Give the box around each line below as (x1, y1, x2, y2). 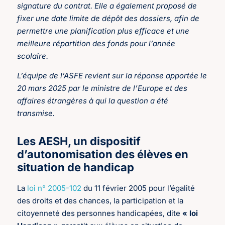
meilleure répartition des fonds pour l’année (17, 38, 176, 48)
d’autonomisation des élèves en (17, 147, 189, 161)
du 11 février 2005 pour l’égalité (81, 183, 195, 193)
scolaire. (17, 51, 49, 61)
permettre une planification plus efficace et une (17, 26, 190, 36)
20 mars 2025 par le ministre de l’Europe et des (17, 83, 188, 93)
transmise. (17, 108, 55, 118)
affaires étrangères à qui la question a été (17, 95, 169, 105)
